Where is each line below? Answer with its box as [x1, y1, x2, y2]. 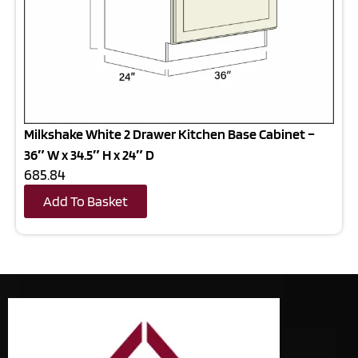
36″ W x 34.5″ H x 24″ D [24, 146, 154, 164]
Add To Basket [43, 193, 128, 210]
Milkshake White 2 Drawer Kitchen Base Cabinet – [24, 125, 315, 143]
